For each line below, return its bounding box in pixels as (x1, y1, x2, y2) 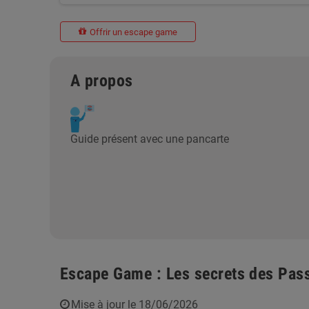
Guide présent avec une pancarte (70, 132, 229, 146)
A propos (70, 71, 133, 91)
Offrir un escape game (88, 26, 177, 37)
